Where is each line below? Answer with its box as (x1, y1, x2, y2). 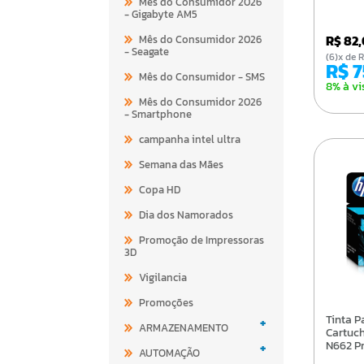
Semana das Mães (139, 156, 224, 172)
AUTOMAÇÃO (139, 344, 201, 361)
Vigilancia (139, 269, 188, 285)
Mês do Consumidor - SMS (139, 68, 266, 84)
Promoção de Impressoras (139, 232, 265, 248)
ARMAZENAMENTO (139, 319, 229, 336)
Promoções (139, 294, 194, 310)
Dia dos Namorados (139, 206, 234, 223)
